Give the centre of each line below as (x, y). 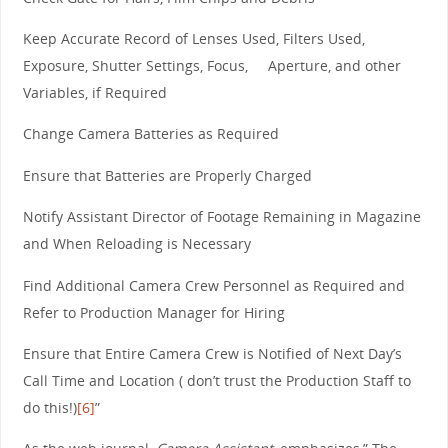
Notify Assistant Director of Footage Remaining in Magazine (221, 217)
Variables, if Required (94, 93)
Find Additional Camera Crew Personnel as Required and (213, 285)
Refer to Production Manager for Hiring (153, 312)
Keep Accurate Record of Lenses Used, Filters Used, (193, 39)
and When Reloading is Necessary (136, 244)
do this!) (49, 407)
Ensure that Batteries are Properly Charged (167, 175)
